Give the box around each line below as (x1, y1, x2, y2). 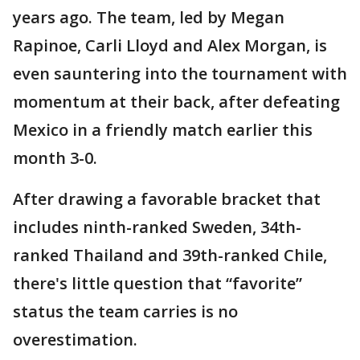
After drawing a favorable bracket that (13, 188, 321, 210)
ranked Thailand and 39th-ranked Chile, (13, 244, 327, 266)
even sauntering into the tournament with (13, 63, 347, 84)
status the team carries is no (13, 301, 238, 322)
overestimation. (13, 329, 137, 350)
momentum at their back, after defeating (13, 91, 340, 112)
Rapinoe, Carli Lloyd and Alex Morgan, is (13, 35, 327, 56)
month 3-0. (13, 147, 97, 169)
